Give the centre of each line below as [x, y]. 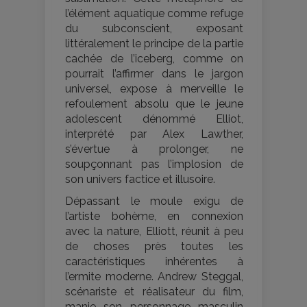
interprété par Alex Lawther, [154, 134]
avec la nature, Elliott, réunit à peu [154, 232]
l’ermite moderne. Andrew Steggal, [154, 277]
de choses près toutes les [154, 247]
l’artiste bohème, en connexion [154, 217]
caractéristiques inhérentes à [154, 262]
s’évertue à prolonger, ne [154, 149]
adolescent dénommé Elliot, [154, 119]
